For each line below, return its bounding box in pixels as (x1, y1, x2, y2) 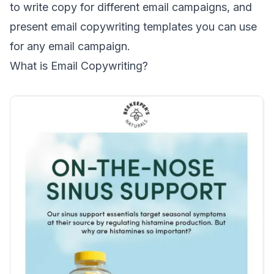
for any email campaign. (10, 40, 130, 53)
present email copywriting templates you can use (10, 20, 257, 33)
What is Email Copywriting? (10, 59, 148, 72)
